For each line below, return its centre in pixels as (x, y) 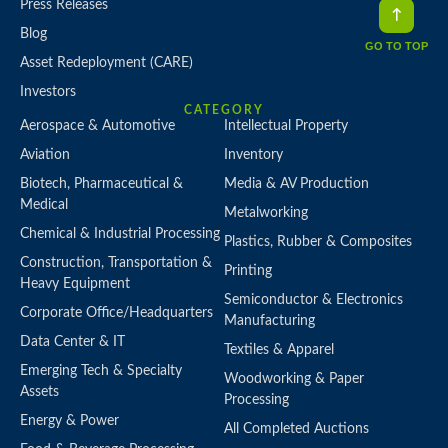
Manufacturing (269, 321)
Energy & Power (69, 421)
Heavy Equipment (75, 284)
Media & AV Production (296, 184)
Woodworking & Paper (294, 379)
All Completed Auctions (296, 429)
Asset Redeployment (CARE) (106, 63)
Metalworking (266, 213)
